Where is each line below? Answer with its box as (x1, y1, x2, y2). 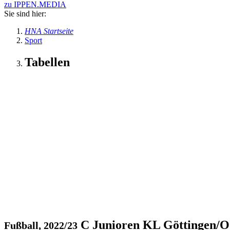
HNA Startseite (25, 27, 73, 35)
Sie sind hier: (4, 9, 46, 18)
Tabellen (25, 55, 70, 69)
